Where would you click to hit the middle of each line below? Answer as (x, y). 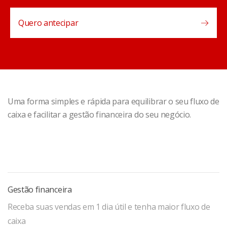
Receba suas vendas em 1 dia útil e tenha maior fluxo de (109, 207)
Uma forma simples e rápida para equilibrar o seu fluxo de (113, 101)
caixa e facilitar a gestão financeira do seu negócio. (100, 115)
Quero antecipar (48, 23)
